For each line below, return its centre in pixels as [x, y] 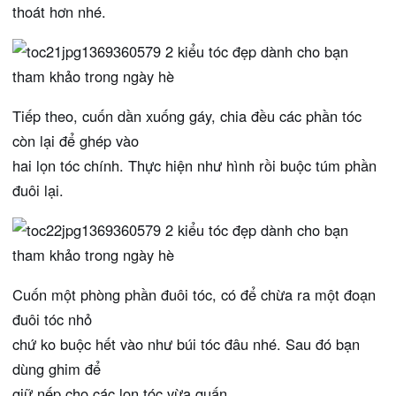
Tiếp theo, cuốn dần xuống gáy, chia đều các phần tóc [187, 116]
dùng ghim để [57, 369]
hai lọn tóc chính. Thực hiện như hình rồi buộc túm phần [194, 166]
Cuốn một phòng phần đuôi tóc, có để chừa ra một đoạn [194, 295]
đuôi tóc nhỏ [52, 320]
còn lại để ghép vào [76, 141]
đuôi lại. [38, 190]
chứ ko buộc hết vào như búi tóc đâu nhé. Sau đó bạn [186, 344]
